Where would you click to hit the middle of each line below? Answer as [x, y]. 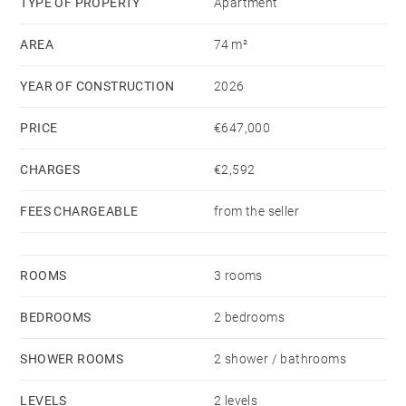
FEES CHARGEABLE [79, 211]
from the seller [256, 211]
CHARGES [50, 169]
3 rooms [238, 275]
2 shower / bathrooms [280, 358]
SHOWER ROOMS [72, 358]
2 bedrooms [249, 317]
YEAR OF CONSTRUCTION [97, 86]
